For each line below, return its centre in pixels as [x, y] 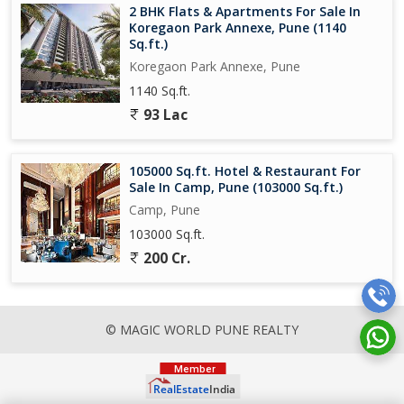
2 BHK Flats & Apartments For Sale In [245, 11]
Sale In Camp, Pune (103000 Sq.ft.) [236, 187]
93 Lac [164, 115]
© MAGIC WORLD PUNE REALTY [202, 329]
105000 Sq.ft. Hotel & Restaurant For [245, 170]
